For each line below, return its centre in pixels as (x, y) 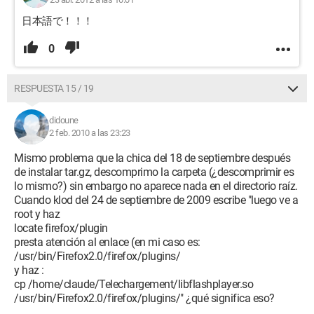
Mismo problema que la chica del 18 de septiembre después (152, 158)
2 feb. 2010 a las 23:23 (90, 133)
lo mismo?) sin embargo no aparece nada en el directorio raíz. (156, 186)
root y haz (37, 214)
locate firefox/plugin (61, 228)
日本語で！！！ (57, 21)
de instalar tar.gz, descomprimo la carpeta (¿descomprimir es (154, 172)
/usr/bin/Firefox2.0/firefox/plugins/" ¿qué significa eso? (144, 298)
